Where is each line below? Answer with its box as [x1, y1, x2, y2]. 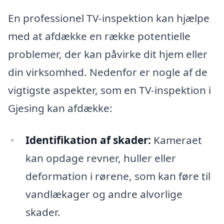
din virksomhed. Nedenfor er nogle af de [8, 65, 207, 79]
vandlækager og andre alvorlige [25, 187, 182, 201]
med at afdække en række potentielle [8, 29, 190, 43]
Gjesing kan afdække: [8, 101, 112, 115]
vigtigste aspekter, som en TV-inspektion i [8, 83, 211, 97]
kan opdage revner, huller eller [25, 151, 176, 165]
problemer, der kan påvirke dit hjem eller [8, 47, 207, 61]
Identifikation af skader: [25, 133, 151, 147]
